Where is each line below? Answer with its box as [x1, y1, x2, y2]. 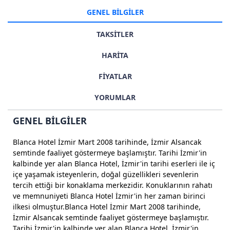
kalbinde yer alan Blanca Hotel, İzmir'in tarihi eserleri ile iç [13, 159, 215, 168]
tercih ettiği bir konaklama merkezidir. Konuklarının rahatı [13, 180, 213, 190]
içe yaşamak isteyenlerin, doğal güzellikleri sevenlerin [13, 169, 199, 179]
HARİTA [102, 50, 128, 60]
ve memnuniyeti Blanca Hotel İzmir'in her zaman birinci [13, 191, 205, 201]
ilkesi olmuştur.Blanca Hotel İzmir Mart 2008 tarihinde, [13, 202, 201, 212]
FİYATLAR [98, 71, 132, 81]
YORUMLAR [94, 92, 136, 102]
